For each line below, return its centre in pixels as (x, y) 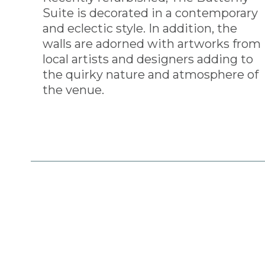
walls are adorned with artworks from (152, 43)
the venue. (73, 90)
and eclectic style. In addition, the (140, 28)
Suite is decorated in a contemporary (150, 13)
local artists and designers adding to (148, 59)
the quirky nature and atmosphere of (151, 74)
